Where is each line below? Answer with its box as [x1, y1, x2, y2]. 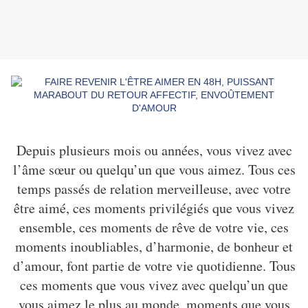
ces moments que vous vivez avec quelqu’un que [20, 276, 288, 295]
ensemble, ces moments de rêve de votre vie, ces [19, 218, 289, 237]
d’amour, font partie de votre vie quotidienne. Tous [12, 256, 296, 276]
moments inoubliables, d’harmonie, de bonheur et [15, 237, 293, 256]
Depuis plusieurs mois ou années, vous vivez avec [16, 141, 292, 160]
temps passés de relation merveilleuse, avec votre [17, 179, 291, 199]
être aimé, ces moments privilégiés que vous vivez [14, 199, 294, 218]
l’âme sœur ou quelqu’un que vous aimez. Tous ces [12, 160, 296, 179]
